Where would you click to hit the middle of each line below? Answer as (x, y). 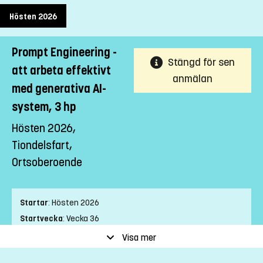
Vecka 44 (79, 235)
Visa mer (139, 238)
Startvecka (41, 219)
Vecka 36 (83, 219)
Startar (34, 203)
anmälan (193, 79)
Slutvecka (39, 235)
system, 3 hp (44, 107)
